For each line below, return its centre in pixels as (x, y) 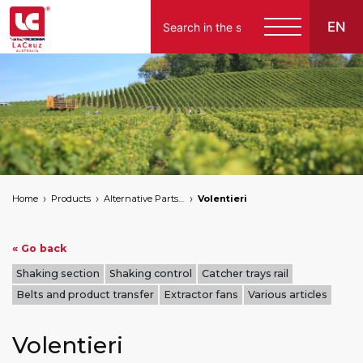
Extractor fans (201, 295)
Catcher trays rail (245, 273)
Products (71, 199)
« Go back (39, 248)
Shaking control (151, 273)
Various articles (288, 295)
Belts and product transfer (85, 295)
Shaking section (58, 273)
